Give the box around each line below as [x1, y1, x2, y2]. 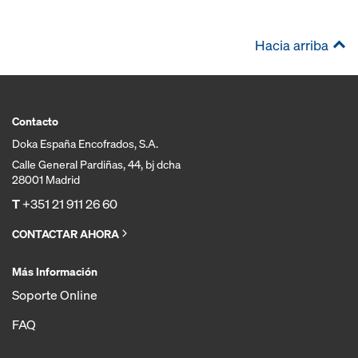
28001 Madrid [12, 172, 80, 187]
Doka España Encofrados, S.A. [12, 136, 158, 151]
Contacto [12, 113, 58, 129]
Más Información [12, 264, 97, 279]
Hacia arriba [255, 36, 328, 54]
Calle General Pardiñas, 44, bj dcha [12, 157, 181, 172]
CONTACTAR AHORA [12, 226, 119, 241]
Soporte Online [12, 286, 97, 304]
